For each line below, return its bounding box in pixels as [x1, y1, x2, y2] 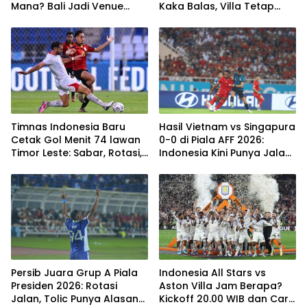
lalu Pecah [11, 158, 63, 173]
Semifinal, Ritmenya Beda [11, 12, 136, 26]
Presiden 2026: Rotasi [11, 279, 117, 293]
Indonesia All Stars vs [159, 266, 266, 280]
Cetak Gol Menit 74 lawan [11, 132, 140, 147]
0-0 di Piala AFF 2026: [159, 132, 264, 147]
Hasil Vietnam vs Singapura [159, 119, 295, 134]
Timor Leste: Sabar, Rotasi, [11, 145, 142, 160]
